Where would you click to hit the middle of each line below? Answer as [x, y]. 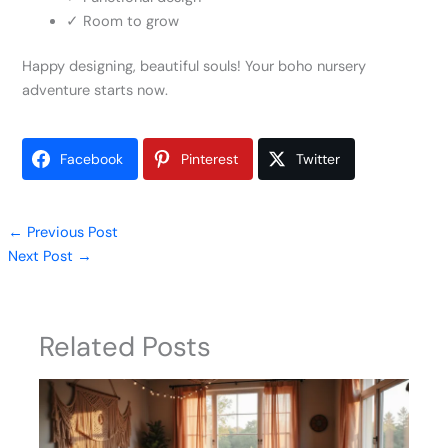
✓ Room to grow [123, 21]
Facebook [92, 158]
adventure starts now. [95, 91]
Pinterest [210, 158]
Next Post [42, 257]
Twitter [318, 158]
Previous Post [70, 233]
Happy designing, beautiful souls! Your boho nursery [194, 67]
